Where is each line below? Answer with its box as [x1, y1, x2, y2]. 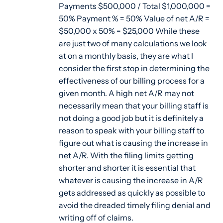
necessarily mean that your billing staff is [58, 101, 209, 111]
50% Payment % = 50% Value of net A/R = [58, 13, 210, 24]
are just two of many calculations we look [58, 38, 207, 49]
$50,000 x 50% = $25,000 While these [58, 26, 200, 37]
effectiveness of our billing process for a [58, 76, 205, 87]
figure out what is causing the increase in [58, 138, 208, 149]
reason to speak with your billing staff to [58, 125, 204, 136]
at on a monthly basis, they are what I [58, 51, 193, 62]
